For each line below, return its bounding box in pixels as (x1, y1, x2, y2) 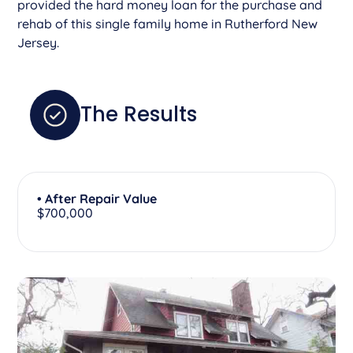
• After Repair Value (37, 190, 158, 206)
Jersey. (17, 34, 60, 50)
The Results (80, 100, 198, 129)
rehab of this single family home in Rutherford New (17, 15, 318, 32)
